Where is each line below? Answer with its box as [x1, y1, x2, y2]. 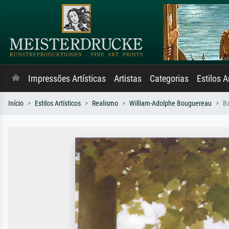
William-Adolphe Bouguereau [129, 99, 212, 108]
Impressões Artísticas [28, 74, 106, 84]
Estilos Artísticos [35, 99, 81, 108]
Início [8, 99, 24, 108]
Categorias [150, 74, 189, 84]
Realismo [92, 99, 118, 108]
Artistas [114, 74, 142, 84]
